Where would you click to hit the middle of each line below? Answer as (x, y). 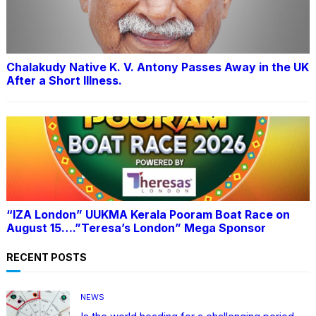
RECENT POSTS (46, 257)
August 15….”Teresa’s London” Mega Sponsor (136, 227)
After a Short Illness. (64, 80)
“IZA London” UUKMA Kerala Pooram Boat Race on (148, 214)
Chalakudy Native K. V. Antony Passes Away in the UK (157, 67)
